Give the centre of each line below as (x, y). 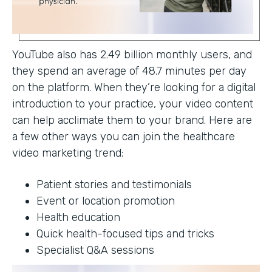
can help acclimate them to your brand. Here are (132, 120)
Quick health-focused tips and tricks (125, 233)
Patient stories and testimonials (114, 184)
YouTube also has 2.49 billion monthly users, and (132, 54)
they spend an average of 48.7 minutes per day (129, 71)
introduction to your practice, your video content (133, 104)
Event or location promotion (106, 201)
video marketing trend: (68, 153)
